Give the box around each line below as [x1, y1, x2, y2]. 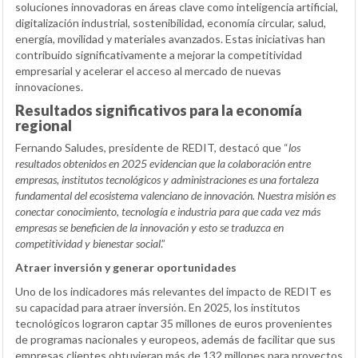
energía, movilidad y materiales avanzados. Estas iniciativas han [15, 32, 325, 46]
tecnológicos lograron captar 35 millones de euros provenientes [15, 316, 332, 331]
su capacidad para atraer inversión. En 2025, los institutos [15, 300, 300, 315]
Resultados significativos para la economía [15, 101, 302, 120]
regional [15, 117, 72, 135]
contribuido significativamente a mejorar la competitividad [15, 48, 302, 62]
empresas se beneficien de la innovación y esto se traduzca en [15, 221, 284, 235]
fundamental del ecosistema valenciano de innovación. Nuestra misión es [15, 189, 336, 203]
